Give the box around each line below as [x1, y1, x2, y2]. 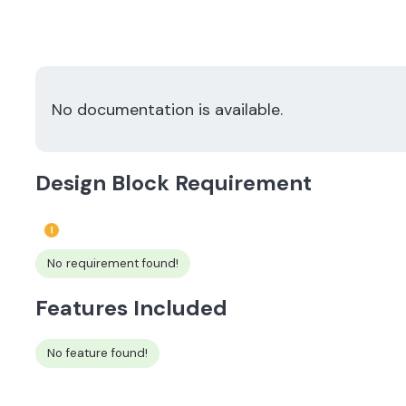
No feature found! [46, 345, 148, 362]
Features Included [34, 294, 227, 323]
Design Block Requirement [34, 169, 312, 198]
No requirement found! [46, 256, 179, 272]
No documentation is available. [51, 98, 283, 121]
